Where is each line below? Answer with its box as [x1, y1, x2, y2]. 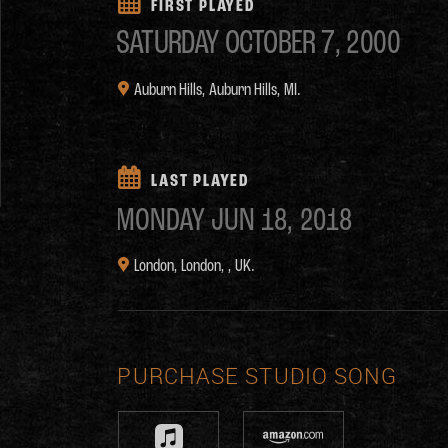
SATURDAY [116, 27, 220, 62]
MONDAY [116, 204, 206, 239]
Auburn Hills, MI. [209, 81, 302, 100]
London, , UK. [181, 257, 256, 276]
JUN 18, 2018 [205, 204, 353, 239]
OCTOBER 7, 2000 [219, 27, 401, 62]
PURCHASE [117, 361, 240, 390]
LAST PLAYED [151, 172, 251, 191]
